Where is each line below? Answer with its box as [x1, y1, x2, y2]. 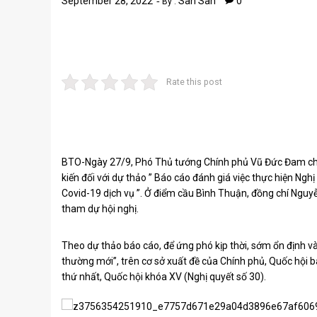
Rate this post [166, 76, 222, 87]
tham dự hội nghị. [62, 203, 139, 214]
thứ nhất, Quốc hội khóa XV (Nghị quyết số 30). [62, 271, 266, 282]
